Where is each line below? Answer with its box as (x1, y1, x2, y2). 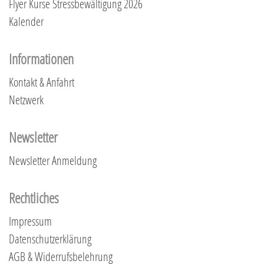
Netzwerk (9, 91, 44, 107)
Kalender (9, 13, 44, 29)
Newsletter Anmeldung (9, 152, 97, 168)
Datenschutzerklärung (9, 230, 91, 246)
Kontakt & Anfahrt (9, 74, 74, 90)
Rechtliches (9, 188, 59, 207)
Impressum (9, 213, 52, 229)
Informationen (9, 49, 74, 68)
